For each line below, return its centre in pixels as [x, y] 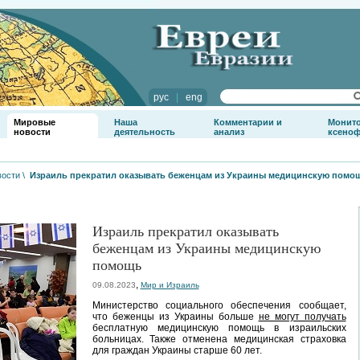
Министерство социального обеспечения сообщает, [219, 305]
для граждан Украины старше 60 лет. [177, 350]
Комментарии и [247, 122]
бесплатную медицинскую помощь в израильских [219, 328]
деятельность [144, 132]
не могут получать [302, 317]
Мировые [34, 122]
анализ [229, 132]
